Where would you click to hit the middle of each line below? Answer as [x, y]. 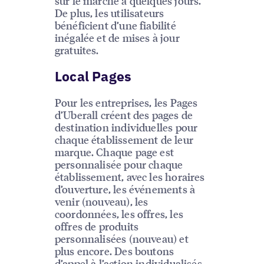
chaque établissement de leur [124, 140]
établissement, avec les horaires [130, 177]
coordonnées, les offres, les [119, 214]
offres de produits [97, 226]
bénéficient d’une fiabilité [115, 25]
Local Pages [93, 76]
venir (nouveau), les [101, 202]
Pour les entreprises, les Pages [126, 103]
